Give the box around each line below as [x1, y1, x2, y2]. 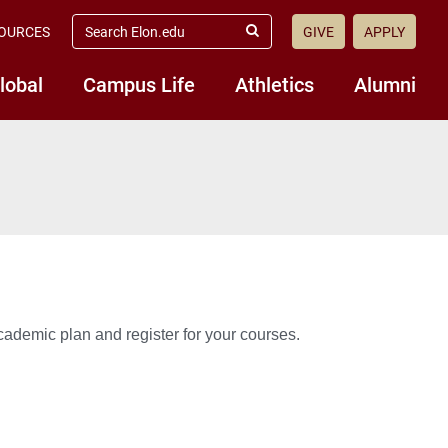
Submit [250, 31, 295, 47]
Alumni [354, 71, 416, 97]
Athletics [235, 71, 314, 97]
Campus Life [83, 71, 195, 97]
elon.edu [71, 29, 128, 47]
